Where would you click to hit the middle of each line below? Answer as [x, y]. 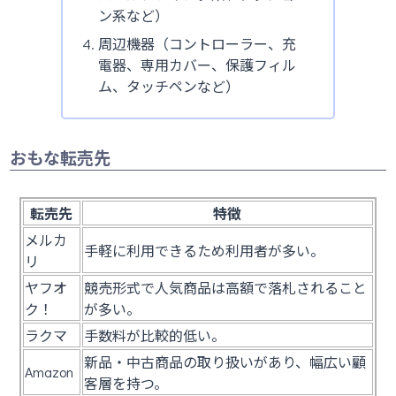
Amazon [49, 371]
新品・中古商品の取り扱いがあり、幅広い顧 [225, 362]
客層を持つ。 [126, 383]
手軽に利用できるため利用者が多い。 [204, 250]
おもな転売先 [61, 157]
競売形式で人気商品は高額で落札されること [225, 287]
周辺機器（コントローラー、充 [197, 43]
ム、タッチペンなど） [168, 86]
